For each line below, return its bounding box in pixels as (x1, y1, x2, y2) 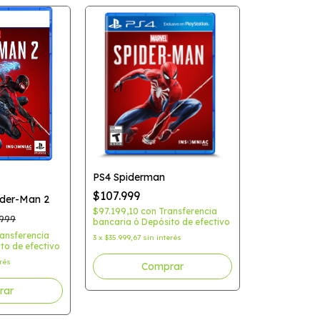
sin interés (142, 232, 181, 242)
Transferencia (158, 205, 217, 216)
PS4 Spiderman (92, 170, 165, 184)
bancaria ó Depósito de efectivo (92, 216, 230, 227)
